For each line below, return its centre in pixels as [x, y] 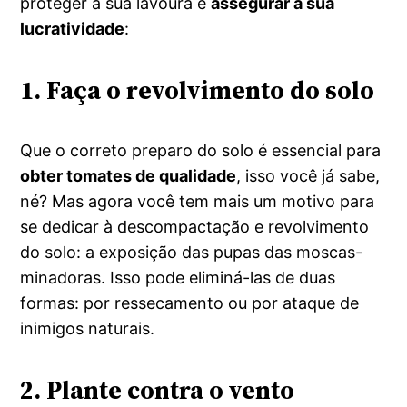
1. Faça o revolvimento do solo [198, 89]
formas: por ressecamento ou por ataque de [190, 303]
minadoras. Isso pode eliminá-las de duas [178, 278]
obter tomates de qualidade [129, 176]
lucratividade [73, 28]
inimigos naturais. [88, 329]
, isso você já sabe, [308, 176]
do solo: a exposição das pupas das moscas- [192, 253]
